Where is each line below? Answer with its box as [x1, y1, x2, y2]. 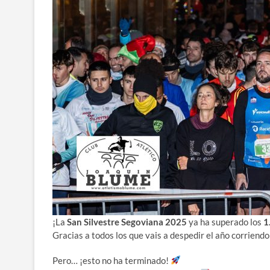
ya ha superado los [187, 216, 263, 227]
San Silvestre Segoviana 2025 [67, 216, 187, 227]
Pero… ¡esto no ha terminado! [52, 254, 171, 266]
